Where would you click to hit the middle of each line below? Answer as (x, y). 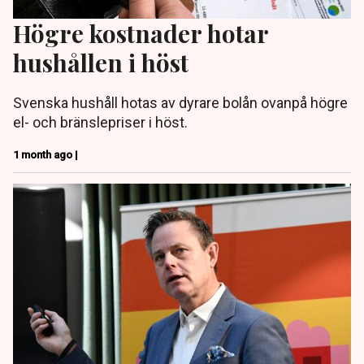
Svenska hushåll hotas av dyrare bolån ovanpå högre (180, 103)
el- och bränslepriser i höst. (100, 123)
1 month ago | (45, 155)
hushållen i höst (101, 63)
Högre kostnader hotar (141, 33)
